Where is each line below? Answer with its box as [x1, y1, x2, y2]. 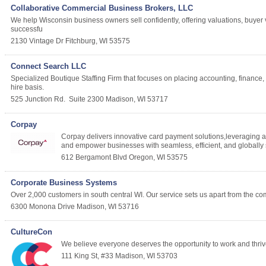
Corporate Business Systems [11, 178, 117, 188]
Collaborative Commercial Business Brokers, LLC [11, 4, 193, 12]
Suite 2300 [69, 95, 104, 103]
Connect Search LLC [11, 62, 86, 71]
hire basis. [11, 83, 44, 91]
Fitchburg [65, 37, 96, 45]
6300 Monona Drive [11, 202, 75, 211]
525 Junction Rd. [11, 95, 65, 103]
